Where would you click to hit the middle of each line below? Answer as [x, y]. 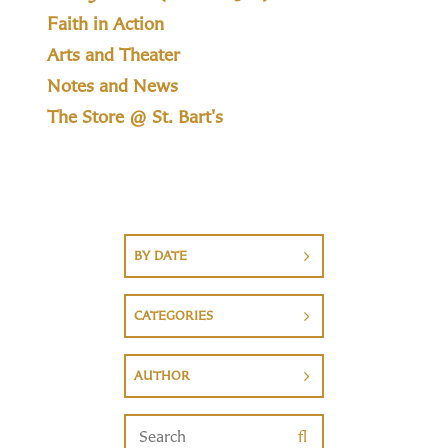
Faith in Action [105, 23]
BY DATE [160, 255]
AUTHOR [162, 375]
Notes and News [112, 85]
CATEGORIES [173, 315]
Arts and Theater [113, 54]
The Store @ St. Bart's [135, 116]
